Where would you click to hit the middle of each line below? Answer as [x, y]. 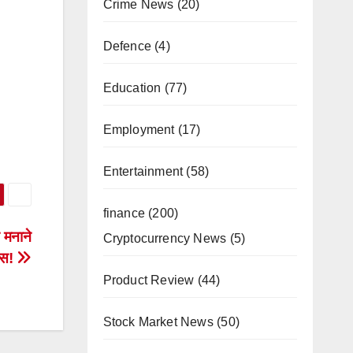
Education [132, 88]
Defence [127, 46]
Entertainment [143, 171]
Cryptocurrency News [165, 238]
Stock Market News [158, 322]
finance [124, 213]
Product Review [149, 280]
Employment [139, 130]
